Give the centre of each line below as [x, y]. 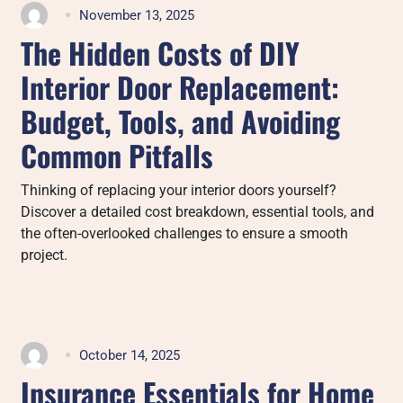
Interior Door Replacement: [180, 86]
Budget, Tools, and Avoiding [181, 121]
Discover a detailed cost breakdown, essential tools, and [198, 211]
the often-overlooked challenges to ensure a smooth [185, 233]
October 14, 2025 [130, 355]
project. [45, 255]
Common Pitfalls [117, 155]
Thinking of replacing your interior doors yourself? [179, 190]
